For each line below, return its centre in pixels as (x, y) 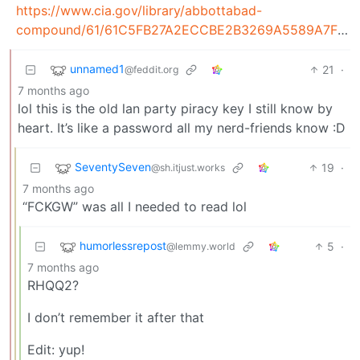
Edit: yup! (56, 349)
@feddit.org (151, 69)
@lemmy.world (201, 246)
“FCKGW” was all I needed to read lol (135, 206)
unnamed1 (97, 68)
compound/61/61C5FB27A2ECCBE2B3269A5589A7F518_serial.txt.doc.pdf (177, 29)
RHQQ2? (53, 285)
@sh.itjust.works (188, 167)
